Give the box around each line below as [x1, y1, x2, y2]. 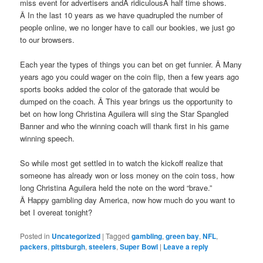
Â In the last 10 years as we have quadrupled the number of [20, 9, 224, 21]
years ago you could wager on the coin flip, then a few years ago [20, 71, 240, 83]
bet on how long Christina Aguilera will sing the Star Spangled [20, 108, 229, 120]
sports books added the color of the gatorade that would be [20, 83, 220, 95]
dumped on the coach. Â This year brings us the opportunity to [20, 96, 233, 107]
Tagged [106, 231, 130, 241]
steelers [89, 241, 117, 252]
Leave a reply [163, 241, 209, 252]
